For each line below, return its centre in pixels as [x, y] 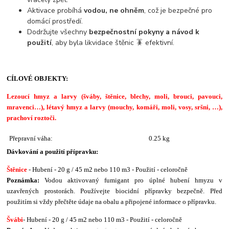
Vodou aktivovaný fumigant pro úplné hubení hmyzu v [131, 180]
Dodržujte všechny [58, 32]
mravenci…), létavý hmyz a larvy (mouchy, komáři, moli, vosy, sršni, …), [114, 107]
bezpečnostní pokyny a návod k [144, 32]
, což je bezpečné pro [178, 10]
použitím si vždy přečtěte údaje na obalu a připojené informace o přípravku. [112, 201]
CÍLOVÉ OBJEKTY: [38, 78]
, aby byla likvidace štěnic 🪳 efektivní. [113, 42]
